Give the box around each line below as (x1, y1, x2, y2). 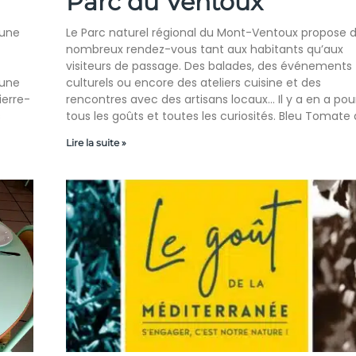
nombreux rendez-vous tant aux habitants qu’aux (65, 41, 343, 58)
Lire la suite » (65, 137, 126, 149)
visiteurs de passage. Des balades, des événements (65, 58, 352, 75)
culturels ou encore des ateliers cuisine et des (65, 75, 321, 91)
